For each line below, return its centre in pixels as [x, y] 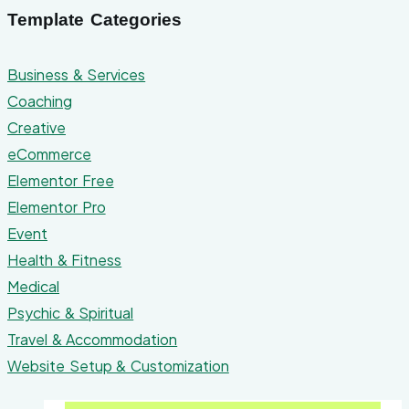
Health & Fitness [65, 260]
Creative [37, 128]
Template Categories [94, 20]
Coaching [40, 101]
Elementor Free [61, 181]
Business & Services [77, 75]
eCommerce [49, 154]
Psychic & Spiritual [71, 313]
